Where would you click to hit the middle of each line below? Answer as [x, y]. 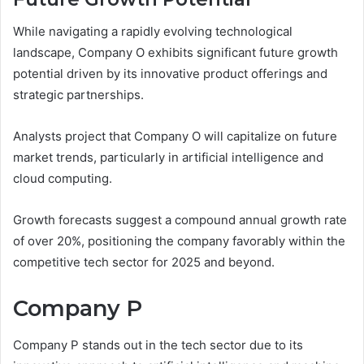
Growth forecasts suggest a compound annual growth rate [180, 220]
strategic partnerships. [78, 95]
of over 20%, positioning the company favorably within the [179, 241]
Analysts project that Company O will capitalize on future [175, 136]
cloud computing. [63, 179]
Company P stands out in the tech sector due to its [158, 344]
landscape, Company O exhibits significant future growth [175, 53]
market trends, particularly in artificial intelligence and [168, 158]
